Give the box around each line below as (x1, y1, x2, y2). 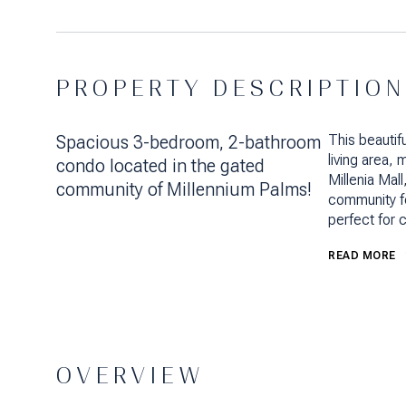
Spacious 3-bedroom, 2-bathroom (56, 131, 321, 153)
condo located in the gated (56, 155, 265, 177)
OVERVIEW (56, 362, 205, 389)
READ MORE (328, 249, 396, 262)
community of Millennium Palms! (56, 179, 312, 200)
